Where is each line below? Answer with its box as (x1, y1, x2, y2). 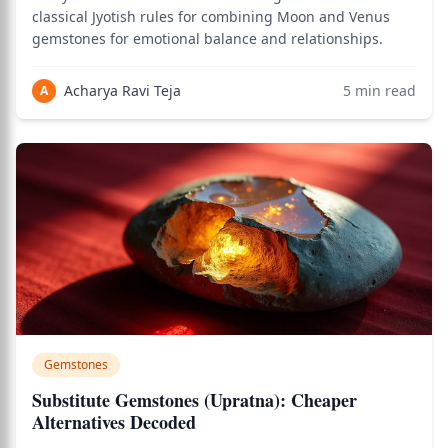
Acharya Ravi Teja (64, 81, 181, 100)
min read (351, 81, 416, 100)
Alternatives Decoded (32, 409, 196, 435)
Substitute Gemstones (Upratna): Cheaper (32, 387, 357, 413)
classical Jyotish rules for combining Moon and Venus (32, 7, 390, 26)
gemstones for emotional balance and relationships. (32, 29, 383, 48)
